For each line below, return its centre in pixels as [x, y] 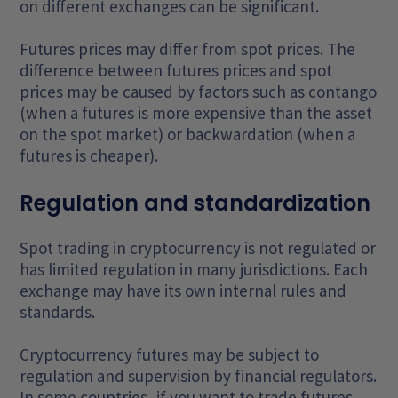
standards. [60, 312]
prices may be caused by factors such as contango [199, 92]
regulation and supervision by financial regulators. [199, 376]
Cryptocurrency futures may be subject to [170, 355]
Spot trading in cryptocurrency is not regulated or [198, 248]
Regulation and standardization [195, 203]
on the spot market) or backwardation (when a [188, 135]
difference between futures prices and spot [176, 71]
